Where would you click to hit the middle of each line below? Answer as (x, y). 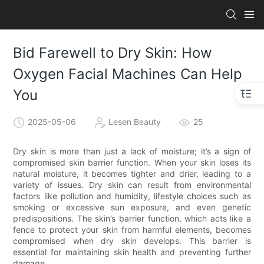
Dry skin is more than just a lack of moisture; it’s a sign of (132, 151)
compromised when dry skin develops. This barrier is (132, 240)
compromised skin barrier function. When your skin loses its (132, 162)
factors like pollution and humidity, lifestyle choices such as (132, 196)
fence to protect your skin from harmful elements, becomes (132, 229)
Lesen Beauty (135, 121)
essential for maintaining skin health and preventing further (132, 252)
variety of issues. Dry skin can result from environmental (132, 184)
